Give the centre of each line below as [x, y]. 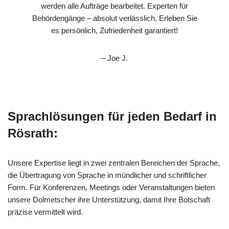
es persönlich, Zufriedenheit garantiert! [114, 31]
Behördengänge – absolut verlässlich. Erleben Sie [114, 18]
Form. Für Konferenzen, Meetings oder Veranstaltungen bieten [111, 188]
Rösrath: [33, 133]
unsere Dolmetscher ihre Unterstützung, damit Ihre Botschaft [109, 200]
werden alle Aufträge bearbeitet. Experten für [114, 6]
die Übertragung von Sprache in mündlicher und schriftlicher [107, 175]
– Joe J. [114, 58]
